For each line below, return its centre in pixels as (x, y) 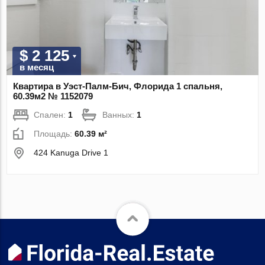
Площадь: (54, 133)
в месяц (37, 67)
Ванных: (120, 114)
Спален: (51, 114)
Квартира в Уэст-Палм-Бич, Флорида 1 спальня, (118, 86)
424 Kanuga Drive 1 (71, 152)
